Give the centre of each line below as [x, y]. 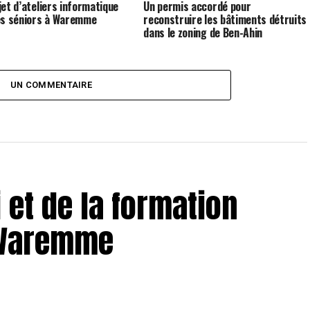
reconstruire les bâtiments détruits [225, 19]
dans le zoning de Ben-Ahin [203, 32]
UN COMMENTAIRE [51, 84]
